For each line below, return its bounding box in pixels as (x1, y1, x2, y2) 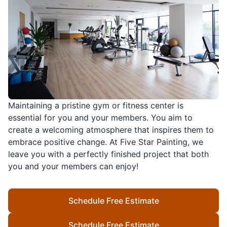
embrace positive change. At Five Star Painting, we (8, 136, 203, 147)
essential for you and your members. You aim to (8, 112, 193, 123)
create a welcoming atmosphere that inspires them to (8, 124, 214, 135)
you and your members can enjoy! (8, 161, 138, 171)
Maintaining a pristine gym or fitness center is (8, 100, 183, 110)
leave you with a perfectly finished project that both (8, 148, 209, 159)
